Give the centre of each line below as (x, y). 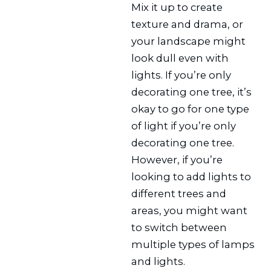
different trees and (179, 194)
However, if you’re (177, 160)
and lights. (158, 262)
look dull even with (180, 58)
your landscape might (189, 41)
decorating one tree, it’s (192, 92)
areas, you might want (190, 211)
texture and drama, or (188, 24)
